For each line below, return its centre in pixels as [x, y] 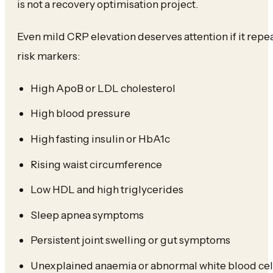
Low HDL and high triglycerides [107, 190]
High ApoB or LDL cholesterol [103, 88]
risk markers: [48, 56]
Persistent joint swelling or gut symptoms [130, 240]
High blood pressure [80, 113]
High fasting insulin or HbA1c [100, 138]
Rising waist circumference [96, 164]
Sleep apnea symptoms [87, 214]
